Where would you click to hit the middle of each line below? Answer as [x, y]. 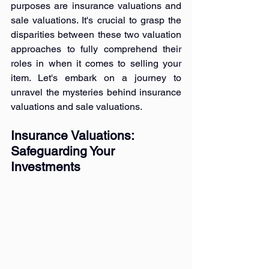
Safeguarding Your [65, 151]
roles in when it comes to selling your [96, 63]
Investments [46, 167]
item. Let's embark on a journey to [96, 78]
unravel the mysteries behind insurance [96, 92]
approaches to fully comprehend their [96, 49]
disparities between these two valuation [96, 35]
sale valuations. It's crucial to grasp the [96, 20]
